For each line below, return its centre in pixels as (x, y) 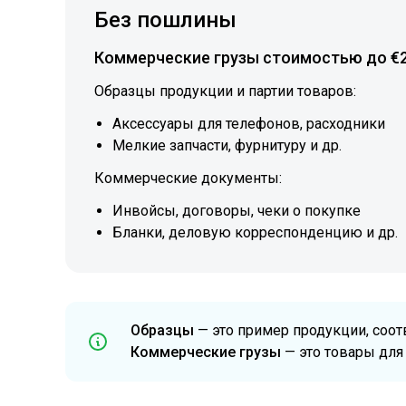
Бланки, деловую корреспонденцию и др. (255, 232)
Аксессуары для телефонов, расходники (249, 124)
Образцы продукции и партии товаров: (225, 91)
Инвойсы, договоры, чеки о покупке (237, 211)
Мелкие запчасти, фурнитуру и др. (227, 145)
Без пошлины (165, 20)
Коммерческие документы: (188, 178)
